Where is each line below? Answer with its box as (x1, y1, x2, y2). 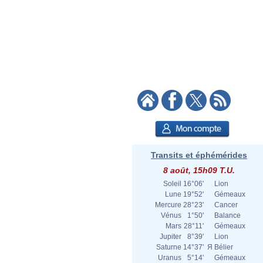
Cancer (214, 201, 238, 209)
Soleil (163, 180, 181, 188)
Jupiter (160, 232, 181, 241)
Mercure (155, 201, 181, 209)
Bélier (214, 243, 233, 251)
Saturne (156, 243, 181, 251)
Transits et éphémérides (151, 150, 247, 160)
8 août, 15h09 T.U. (163, 166, 235, 175)
